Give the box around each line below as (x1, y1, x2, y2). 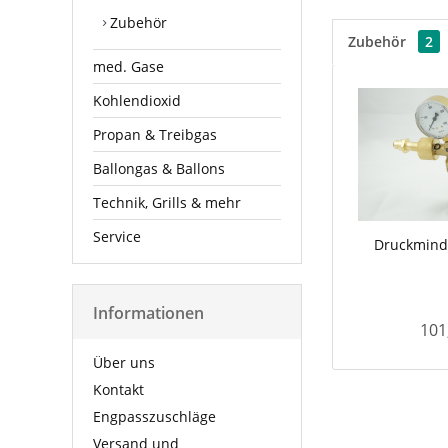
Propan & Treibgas (93, 124, 217, 144)
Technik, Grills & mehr (93, 192, 241, 212)
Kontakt (93, 379, 144, 399)
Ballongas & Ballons (93, 158, 225, 178)
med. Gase (93, 56, 164, 76)
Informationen (93, 301, 204, 324)
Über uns (93, 352, 155, 372)
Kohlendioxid (93, 90, 181, 110)
